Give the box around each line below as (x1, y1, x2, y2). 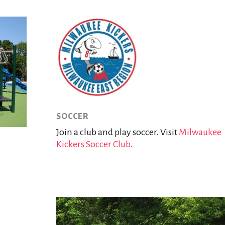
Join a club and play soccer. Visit (56, 127, 179, 138)
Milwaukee (178, 127, 221, 138)
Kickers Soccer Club (56, 139, 130, 150)
